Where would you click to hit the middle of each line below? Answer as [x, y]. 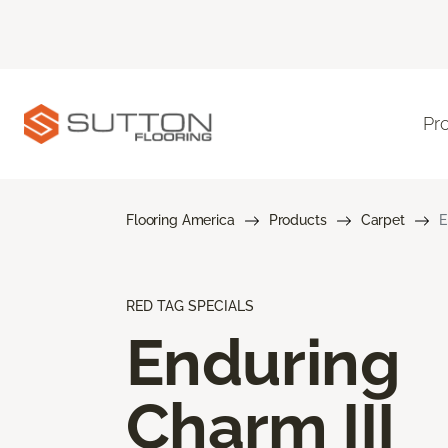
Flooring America [180, 219]
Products [297, 219]
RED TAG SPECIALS [190, 305]
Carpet [382, 219]
